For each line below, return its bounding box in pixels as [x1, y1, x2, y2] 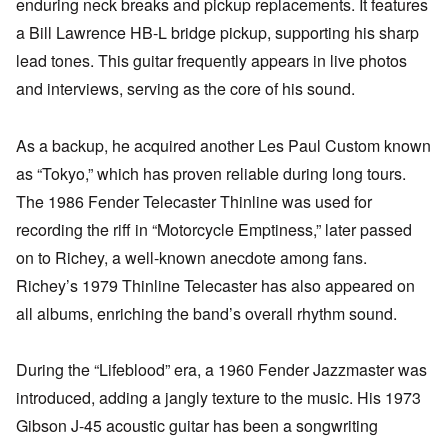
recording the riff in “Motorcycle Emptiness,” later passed [16, 217, 412, 241]
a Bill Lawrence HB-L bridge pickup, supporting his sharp [16, 20, 419, 44]
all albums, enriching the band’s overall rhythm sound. [16, 301, 397, 325]
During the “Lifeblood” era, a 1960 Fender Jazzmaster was [16, 358, 427, 382]
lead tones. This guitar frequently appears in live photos [16, 48, 407, 72]
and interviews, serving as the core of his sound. [16, 76, 355, 100]
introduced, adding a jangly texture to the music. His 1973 [16, 386, 421, 410]
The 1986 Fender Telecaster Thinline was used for [16, 189, 372, 213]
